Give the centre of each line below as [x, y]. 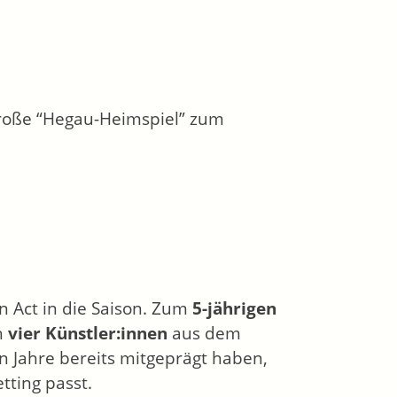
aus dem [204, 333]
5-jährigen [234, 308]
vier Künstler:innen [86, 333]
